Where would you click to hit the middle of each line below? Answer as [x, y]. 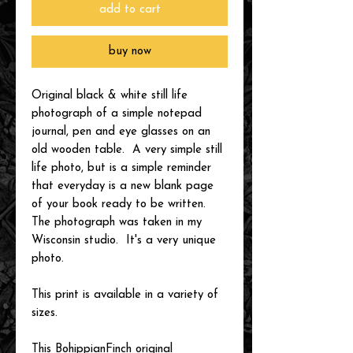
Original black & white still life [110, 95]
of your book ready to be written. [121, 204]
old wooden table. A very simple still [127, 150]
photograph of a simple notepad [117, 113]
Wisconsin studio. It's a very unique [124, 240]
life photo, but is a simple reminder [121, 168]
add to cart [130, 9]
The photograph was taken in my [117, 222]
